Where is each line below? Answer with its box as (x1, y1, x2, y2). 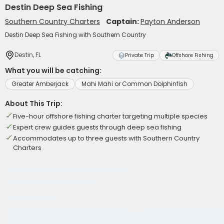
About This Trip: (5, 98, 62, 108)
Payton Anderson (140, 16, 200, 26)
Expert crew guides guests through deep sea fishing (13, 122, 181, 132)
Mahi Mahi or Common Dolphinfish (81, 79, 187, 88)
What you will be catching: (5, 65, 101, 75)
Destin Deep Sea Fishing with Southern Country (5, 30, 146, 39)
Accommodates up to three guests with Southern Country (13, 133, 199, 143)
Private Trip (125, 51, 154, 59)
